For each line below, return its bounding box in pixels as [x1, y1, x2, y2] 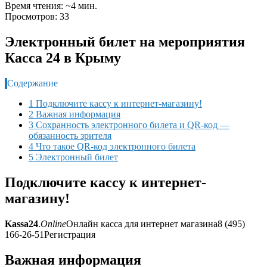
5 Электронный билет [29, 151, 118, 162]
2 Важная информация [29, 108, 120, 119]
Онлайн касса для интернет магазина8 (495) [66, 218, 245, 229]
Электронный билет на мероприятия [5, 33, 245, 49]
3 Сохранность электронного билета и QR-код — [29, 119, 229, 130]
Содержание [7, 77, 58, 88]
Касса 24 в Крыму [5, 49, 121, 66]
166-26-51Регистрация [5, 229, 95, 240]
